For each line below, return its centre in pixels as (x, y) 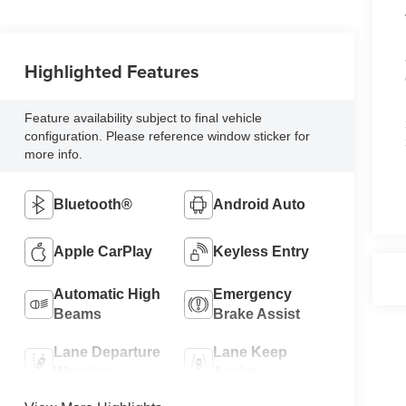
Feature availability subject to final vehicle (144, 118)
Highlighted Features (112, 72)
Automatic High (107, 294)
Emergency (253, 294)
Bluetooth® (93, 204)
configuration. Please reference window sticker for (168, 136)
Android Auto (260, 204)
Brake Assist (257, 314)
